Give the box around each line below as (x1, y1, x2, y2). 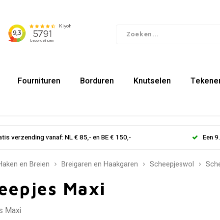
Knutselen (134, 75, 171, 87)
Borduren (80, 75, 114, 87)
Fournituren (18, 75, 60, 87)
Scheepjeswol (150, 159, 194, 169)
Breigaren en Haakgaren (61, 159, 138, 169)
